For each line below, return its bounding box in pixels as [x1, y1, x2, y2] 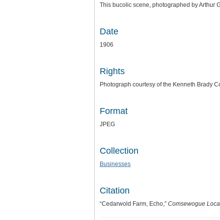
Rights [100, 66, 125, 77]
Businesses [100, 161, 131, 168]
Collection [100, 146, 138, 156]
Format [100, 106, 128, 116]
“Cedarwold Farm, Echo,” [100, 200, 168, 208]
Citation [100, 186, 130, 196]
